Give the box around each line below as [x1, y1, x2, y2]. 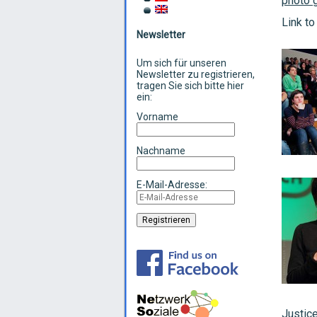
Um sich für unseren [137, 57, 226, 69]
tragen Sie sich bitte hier [137, 80, 244, 91]
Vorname [137, 111, 178, 122]
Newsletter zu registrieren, [137, 69, 255, 80]
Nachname [137, 145, 185, 156]
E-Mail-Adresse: [137, 179, 207, 190]
